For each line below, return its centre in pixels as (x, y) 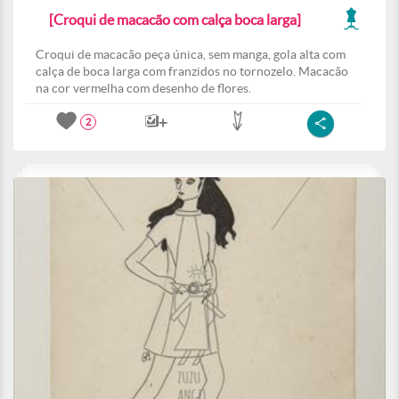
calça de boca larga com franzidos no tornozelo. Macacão (192, 71)
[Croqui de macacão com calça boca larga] (175, 20)
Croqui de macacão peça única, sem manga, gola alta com (191, 54)
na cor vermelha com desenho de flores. (143, 88)
